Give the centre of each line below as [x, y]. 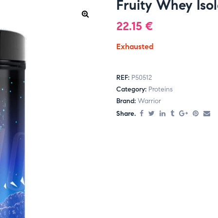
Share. [126, 114]
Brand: [127, 101]
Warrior [149, 101]
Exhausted [135, 46]
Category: [132, 90]
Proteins [161, 90]
